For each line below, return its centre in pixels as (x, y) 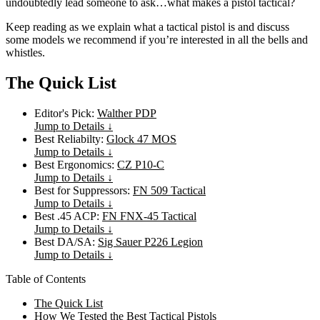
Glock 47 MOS (141, 139)
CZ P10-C (141, 164)
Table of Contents (46, 279)
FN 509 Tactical (169, 190)
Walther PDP (127, 113)
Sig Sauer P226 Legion (150, 241)
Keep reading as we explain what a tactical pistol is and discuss (147, 26)
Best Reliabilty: (70, 139)
